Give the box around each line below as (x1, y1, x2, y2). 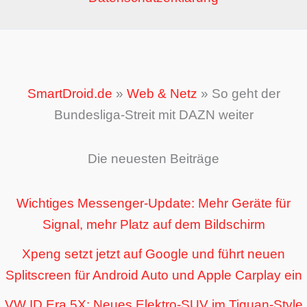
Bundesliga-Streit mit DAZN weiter (53, 108, 254, 123)
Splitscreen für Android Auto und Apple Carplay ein (5, 267, 302, 282)
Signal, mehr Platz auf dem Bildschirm (42, 217, 265, 232)
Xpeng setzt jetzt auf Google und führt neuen (22, 246, 285, 261)
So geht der (211, 86, 280, 101)
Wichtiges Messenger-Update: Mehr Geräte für (16, 195, 291, 210)
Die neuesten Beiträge (88, 151, 219, 167)
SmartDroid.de (27, 86, 112, 101)
